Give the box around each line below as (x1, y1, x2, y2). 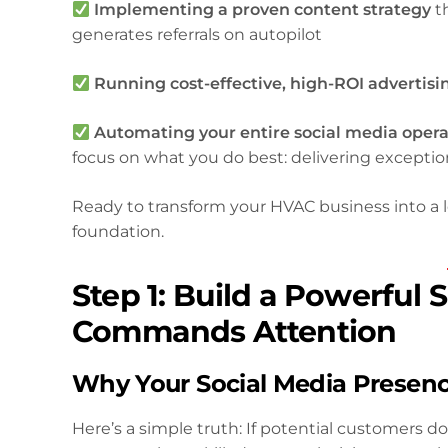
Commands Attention (72, 313, 397, 351)
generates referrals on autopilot (72, 25, 322, 45)
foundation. (72, 222, 164, 242)
